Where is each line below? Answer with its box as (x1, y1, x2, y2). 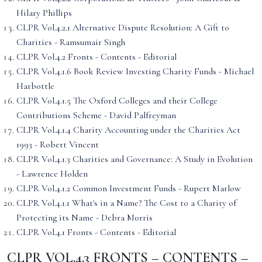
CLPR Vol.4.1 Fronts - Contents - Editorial (16, 226, 176, 238)
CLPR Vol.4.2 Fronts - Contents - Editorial (16, 51, 177, 63)
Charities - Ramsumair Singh (16, 36, 125, 48)
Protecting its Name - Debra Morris (16, 212, 153, 223)
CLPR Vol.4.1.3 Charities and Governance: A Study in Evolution (16, 153, 253, 165)
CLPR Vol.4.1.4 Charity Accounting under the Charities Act (16, 124, 240, 136)
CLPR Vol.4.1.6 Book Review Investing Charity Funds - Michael (16, 65, 254, 77)
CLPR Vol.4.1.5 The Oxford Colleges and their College (16, 95, 218, 106)
